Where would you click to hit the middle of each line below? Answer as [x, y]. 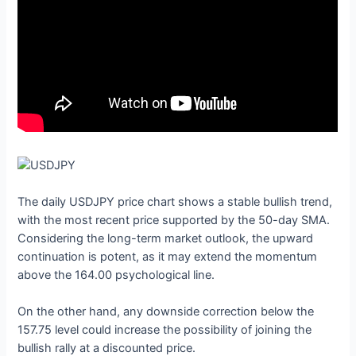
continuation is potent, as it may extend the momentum [168, 256]
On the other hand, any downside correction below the [166, 312]
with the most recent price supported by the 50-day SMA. [174, 220]
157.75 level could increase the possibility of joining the [165, 330]
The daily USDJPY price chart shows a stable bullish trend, [175, 201]
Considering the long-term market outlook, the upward [166, 238]
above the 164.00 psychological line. [118, 275]
